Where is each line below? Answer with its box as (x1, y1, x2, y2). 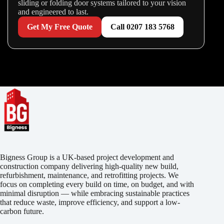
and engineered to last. (18, 7, 88, 16)
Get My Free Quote (27, 22, 92, 31)
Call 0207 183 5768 (110, 22, 174, 31)
